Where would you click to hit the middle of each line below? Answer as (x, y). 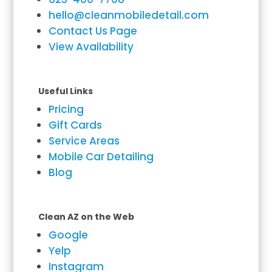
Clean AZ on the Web (86, 217)
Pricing (66, 110)
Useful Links (65, 91)
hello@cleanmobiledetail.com (128, 15)
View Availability (91, 47)
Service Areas (84, 141)
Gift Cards (75, 125)
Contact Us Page (93, 31)
